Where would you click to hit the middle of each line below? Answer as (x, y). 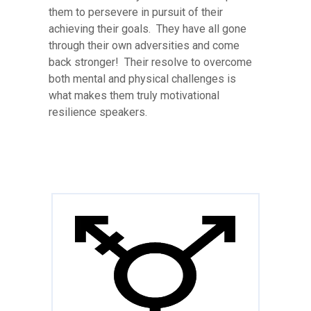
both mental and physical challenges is (142, 78)
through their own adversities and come (144, 45)
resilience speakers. (98, 112)
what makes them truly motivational (134, 95)
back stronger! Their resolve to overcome (150, 62)
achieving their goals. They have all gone (148, 28)
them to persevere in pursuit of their (136, 12)
